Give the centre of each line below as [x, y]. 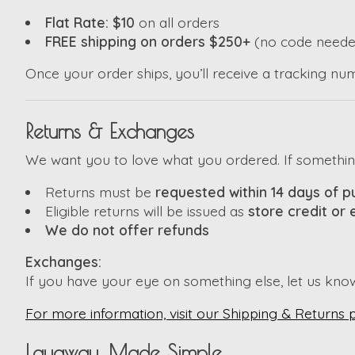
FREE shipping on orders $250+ [147, 41]
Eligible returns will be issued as [146, 210]
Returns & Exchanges [110, 132]
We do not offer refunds [127, 229]
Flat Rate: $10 [90, 22]
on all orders [177, 22]
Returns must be [100, 191]
